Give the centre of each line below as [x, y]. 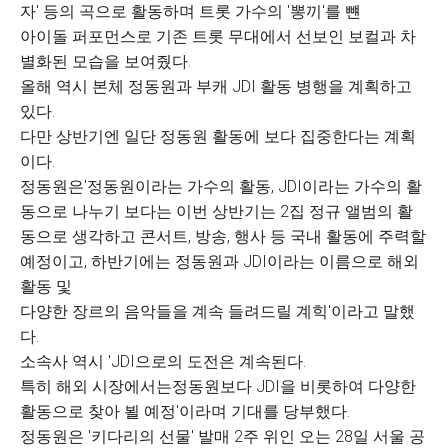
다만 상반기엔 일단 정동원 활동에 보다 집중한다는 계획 [218, 136]
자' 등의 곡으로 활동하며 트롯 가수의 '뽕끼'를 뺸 [190, 11]
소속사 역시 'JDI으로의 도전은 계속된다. [163, 361]
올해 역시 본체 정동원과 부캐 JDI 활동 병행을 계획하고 [216, 86]
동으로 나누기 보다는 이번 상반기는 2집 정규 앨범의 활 [216, 211]
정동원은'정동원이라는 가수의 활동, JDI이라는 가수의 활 [221, 186]
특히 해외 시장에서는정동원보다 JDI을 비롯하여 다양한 [218, 386]
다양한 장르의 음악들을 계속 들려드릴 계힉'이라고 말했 [217, 311]
